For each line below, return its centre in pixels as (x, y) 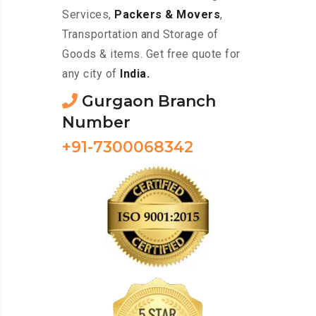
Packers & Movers (167, 15)
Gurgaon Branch (147, 102)
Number (96, 123)
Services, (88, 15)
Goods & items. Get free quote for (151, 54)
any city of (91, 74)
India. (135, 74)
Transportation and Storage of (140, 35)
